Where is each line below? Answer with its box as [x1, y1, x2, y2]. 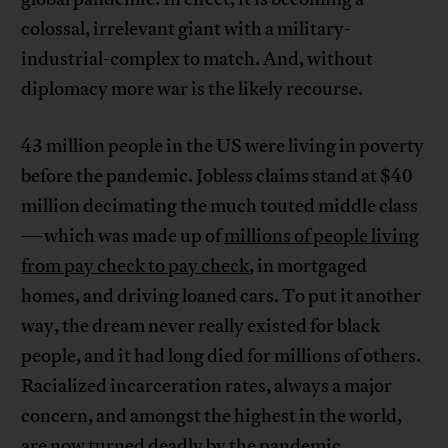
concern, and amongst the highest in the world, [21, 404, 403, 429]
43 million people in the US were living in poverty [21, 134, 425, 159]
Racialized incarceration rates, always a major [21, 374, 393, 399]
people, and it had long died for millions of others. [21, 344, 422, 369]
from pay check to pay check [21, 254, 250, 279]
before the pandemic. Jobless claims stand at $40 [21, 164, 414, 189]
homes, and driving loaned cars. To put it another [21, 284, 422, 309]
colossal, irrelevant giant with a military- [21, 17, 352, 42]
